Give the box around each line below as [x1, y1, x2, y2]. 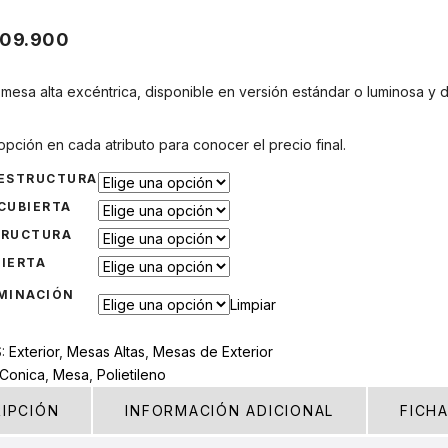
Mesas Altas [67, 342, 145, 360]
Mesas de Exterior [153, 342, 273, 360]
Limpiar [230, 295, 276, 313]
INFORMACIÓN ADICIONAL [125, 401, 334, 419]
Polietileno [97, 365, 166, 383]
